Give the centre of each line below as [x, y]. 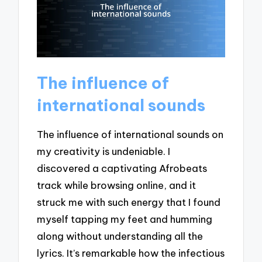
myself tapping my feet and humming [125, 219]
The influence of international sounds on [130, 134]
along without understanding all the [120, 236]
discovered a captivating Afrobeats [122, 168]
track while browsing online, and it [117, 185]
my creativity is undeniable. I [104, 151]
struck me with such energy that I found [129, 202]
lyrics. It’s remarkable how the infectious [131, 253]
